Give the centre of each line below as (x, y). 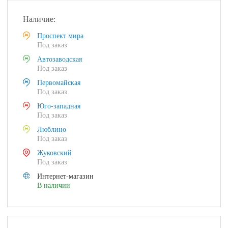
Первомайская (59, 83)
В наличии (54, 186)
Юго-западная (59, 106)
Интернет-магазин (66, 176)
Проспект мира (61, 36)
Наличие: (39, 19)
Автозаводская (60, 59)
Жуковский (55, 153)
